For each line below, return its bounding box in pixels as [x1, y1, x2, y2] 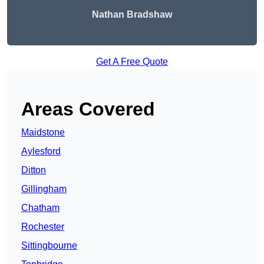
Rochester [21, 222, 64, 232]
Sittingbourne [21, 240, 77, 251]
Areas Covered [21, 98, 155, 120]
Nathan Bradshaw [92, 9, 172, 20]
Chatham [21, 203, 60, 213]
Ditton [21, 165, 46, 176]
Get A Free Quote [96, 57, 168, 67]
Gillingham [21, 184, 67, 194]
